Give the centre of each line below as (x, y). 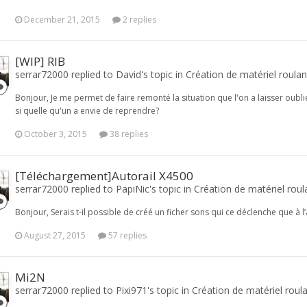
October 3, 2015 (56, 134)
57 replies (126, 235)
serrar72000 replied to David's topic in (100, 74)
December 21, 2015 (62, 20)
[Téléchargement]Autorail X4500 (104, 176)
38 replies (128, 134)
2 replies (138, 20)
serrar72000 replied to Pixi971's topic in (103, 290)
